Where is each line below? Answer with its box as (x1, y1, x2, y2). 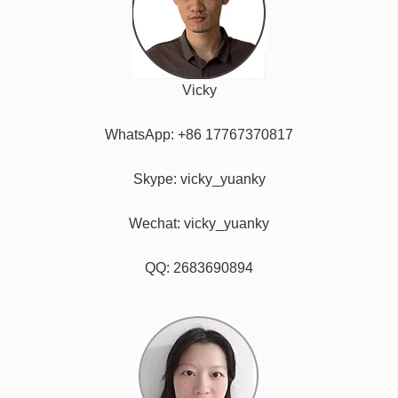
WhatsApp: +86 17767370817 (105, 127, 293, 142)
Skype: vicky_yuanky (132, 171, 266, 187)
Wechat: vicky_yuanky (129, 216, 269, 231)
